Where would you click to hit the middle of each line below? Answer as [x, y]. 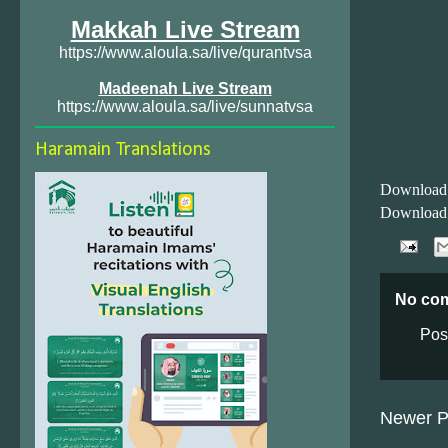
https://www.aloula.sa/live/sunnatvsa [185, 106]
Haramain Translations [123, 150]
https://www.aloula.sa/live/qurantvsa [185, 52]
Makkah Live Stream [185, 29]
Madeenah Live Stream [185, 88]
